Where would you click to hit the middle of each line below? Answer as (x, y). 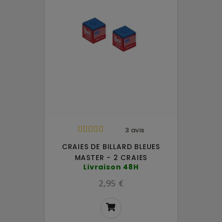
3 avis (135, 130)
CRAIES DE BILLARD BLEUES (111, 146)
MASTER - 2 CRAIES (111, 157)
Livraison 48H (111, 167)
